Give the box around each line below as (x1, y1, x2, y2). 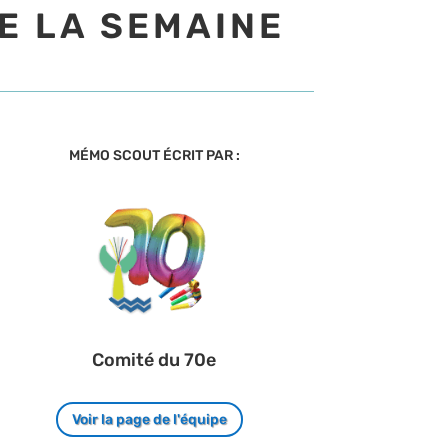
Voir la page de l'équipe (71, 410, 227, 428)
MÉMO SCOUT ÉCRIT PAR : (68, 146, 240, 164)
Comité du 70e (92, 349, 217, 372)
